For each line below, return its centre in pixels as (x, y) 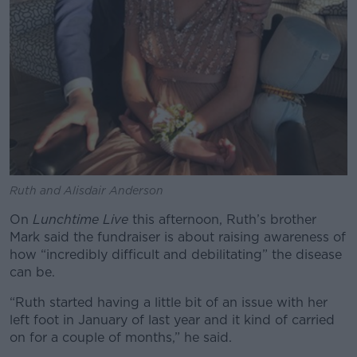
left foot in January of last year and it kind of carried (172, 320)
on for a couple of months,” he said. (121, 338)
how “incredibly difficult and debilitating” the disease (176, 255)
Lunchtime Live (80, 220)
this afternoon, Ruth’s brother (222, 220)
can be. (32, 273)
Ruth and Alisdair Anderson (86, 191)
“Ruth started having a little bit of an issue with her (169, 303)
